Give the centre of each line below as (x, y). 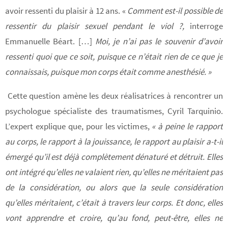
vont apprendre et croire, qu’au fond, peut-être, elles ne (114, 218)
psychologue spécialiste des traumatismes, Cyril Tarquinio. (114, 111)
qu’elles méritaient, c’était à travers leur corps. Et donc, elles (114, 202)
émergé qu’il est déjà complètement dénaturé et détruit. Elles (114, 156)
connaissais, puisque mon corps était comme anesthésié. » (108, 72)
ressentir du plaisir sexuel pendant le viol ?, (97, 26)
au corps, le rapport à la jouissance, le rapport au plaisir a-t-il (114, 141)
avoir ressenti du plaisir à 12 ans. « (66, 10)
